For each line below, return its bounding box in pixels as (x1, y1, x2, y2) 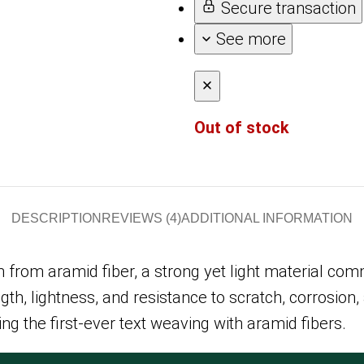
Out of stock (194, 117, 289, 137)
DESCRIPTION (11, 210, 102, 225)
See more (216, 28, 286, 49)
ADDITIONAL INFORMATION (181, 210, 353, 225)
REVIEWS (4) (102, 210, 181, 225)
